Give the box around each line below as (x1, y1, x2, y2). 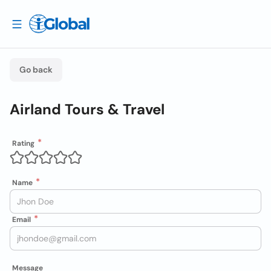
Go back (19, 64, 53, 75)
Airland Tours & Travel (10, 100, 165, 119)
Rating (12, 139, 34, 148)
